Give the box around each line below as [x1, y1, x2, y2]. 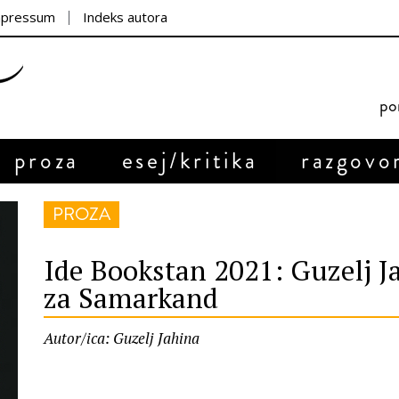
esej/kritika [121, 144, 259, 177]
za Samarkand [44, 279, 218, 316]
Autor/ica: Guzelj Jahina [44, 328, 199, 348]
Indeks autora [83, 8, 167, 26]
